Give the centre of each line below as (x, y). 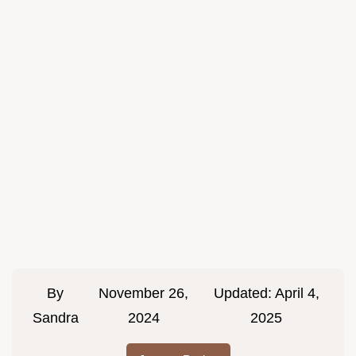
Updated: (244, 294)
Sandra (55, 318)
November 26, (144, 294)
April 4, (297, 294)
